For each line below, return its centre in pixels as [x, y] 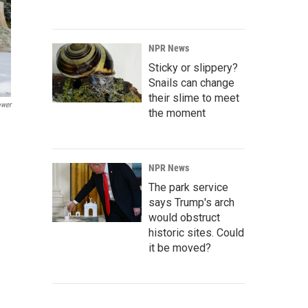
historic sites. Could [196, 233]
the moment [177, 113]
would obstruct [184, 218]
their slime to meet [194, 98]
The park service [188, 187]
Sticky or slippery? [193, 68]
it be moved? [180, 248]
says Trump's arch [191, 202]
